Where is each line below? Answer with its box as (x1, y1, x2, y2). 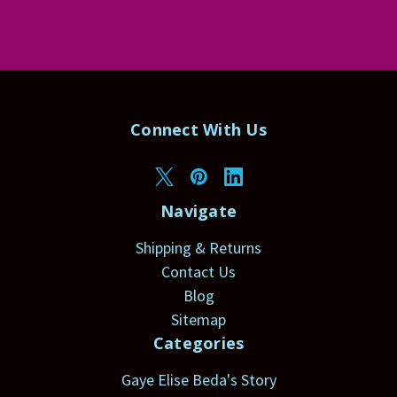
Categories (152, 332, 245, 354)
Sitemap (171, 309, 226, 331)
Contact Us (161, 261, 236, 283)
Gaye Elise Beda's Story (121, 370, 276, 391)
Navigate (160, 200, 237, 222)
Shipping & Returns (136, 237, 261, 259)
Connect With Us (130, 119, 267, 141)
